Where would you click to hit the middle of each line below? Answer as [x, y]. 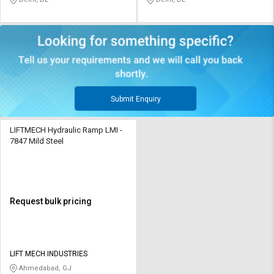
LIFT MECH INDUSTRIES [49, 254]
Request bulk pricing [51, 201]
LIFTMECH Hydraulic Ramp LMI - [66, 130]
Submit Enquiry [135, 99]
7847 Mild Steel [37, 141]
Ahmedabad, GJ [44, 268]
